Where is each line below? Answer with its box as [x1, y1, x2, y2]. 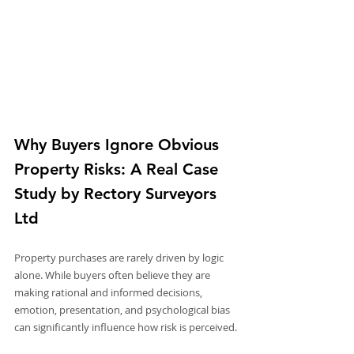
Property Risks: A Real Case [14, 160, 223, 179]
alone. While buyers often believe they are [14, 268, 213, 283]
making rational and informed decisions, [14, 285, 205, 300]
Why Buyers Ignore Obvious [14, 135, 224, 155]
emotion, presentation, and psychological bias [14, 303, 232, 318]
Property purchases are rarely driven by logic [14, 250, 226, 265]
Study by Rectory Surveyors [14, 184, 221, 204]
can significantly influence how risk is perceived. [14, 320, 237, 335]
